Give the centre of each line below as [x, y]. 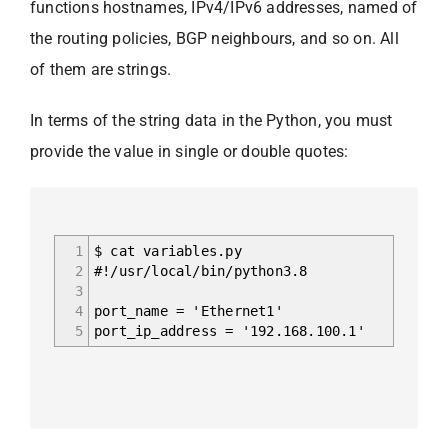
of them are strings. [101, 69]
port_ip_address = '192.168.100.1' [229, 330]
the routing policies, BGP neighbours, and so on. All [214, 38]
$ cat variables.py [168, 250]
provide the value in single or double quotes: [189, 151]
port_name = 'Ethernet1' [188, 310]
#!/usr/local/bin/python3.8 [201, 270]
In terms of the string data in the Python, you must [211, 120]
